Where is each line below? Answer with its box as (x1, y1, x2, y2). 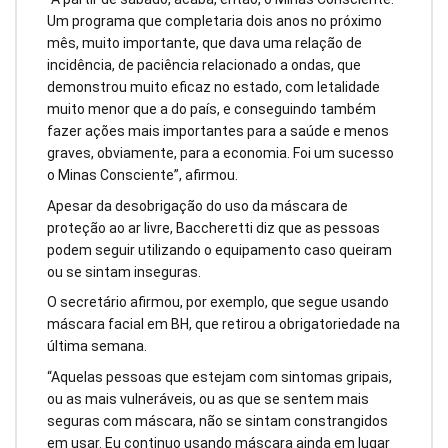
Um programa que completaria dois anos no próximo (47, 12, 382, 29)
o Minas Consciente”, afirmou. (47, 166, 238, 183)
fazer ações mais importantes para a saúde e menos (47, 122, 389, 139)
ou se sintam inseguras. (47, 263, 201, 280)
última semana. (47, 338, 147, 355)
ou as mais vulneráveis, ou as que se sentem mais (47, 391, 369, 408)
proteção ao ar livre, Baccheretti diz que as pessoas (47, 219, 380, 236)
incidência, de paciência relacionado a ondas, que (47, 56, 361, 73)
